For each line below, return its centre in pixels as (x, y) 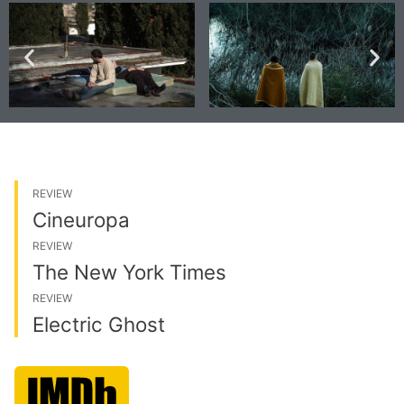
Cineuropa (81, 219)
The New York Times (129, 271)
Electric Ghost (99, 324)
